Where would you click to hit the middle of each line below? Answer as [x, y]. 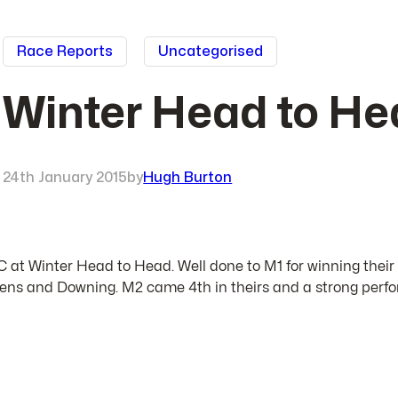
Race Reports [65, 52]
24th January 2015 [65, 178]
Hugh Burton [188, 178]
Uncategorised [211, 52]
